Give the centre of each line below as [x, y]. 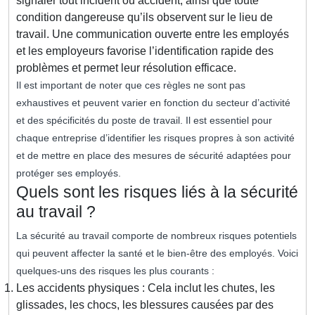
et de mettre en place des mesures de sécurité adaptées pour [154, 156]
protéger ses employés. [69, 173]
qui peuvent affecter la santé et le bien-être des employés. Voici [157, 253]
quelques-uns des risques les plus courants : [115, 271]
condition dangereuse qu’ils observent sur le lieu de [144, 18]
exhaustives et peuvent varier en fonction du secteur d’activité [153, 103]
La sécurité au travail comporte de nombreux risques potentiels [156, 236]
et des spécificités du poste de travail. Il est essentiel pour [144, 121]
